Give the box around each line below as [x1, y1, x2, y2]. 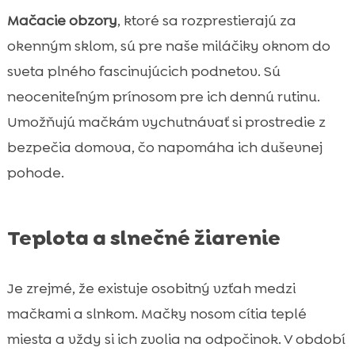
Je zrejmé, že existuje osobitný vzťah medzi [6, 278, 296, 298]
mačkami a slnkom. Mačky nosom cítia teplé [6, 303, 307, 323]
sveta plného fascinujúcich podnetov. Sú [6, 61, 281, 81]
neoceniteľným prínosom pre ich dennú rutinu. [6, 86, 320, 106]
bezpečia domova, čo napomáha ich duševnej [6, 137, 323, 157]
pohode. [6, 162, 64, 182]
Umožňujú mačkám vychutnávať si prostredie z [6, 112, 326, 132]
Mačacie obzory [6, 10, 117, 30]
